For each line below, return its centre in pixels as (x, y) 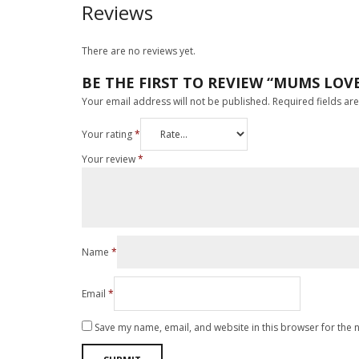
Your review (110, 159)
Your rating (108, 134)
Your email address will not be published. (176, 101)
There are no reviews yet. (139, 50)
